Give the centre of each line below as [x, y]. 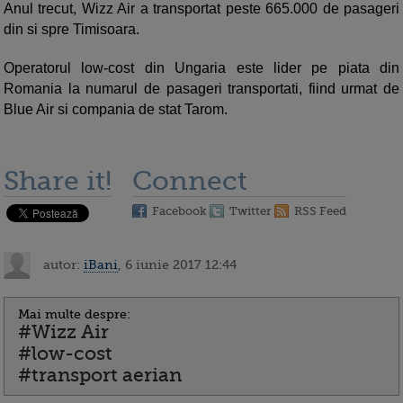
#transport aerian [100, 376]
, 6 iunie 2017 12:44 [177, 264]
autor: [62, 264]
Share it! [58, 181]
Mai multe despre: [74, 314]
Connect [190, 181]
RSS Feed [320, 211]
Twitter [251, 211]
